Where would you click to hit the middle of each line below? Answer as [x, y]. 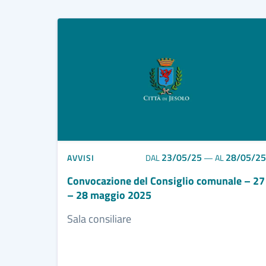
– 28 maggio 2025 [109, 195]
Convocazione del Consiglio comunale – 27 [166, 181]
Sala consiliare [99, 219]
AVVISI [81, 157]
